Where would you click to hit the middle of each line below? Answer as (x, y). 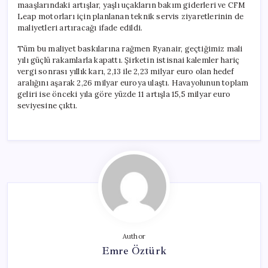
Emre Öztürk (134, 250)
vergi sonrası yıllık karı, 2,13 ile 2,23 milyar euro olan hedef (126, 71)
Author (134, 236)
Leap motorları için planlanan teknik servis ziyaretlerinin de (131, 16)
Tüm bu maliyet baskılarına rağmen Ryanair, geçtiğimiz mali (130, 48)
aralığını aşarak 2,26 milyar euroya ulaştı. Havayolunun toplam (133, 83)
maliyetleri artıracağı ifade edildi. (80, 28)
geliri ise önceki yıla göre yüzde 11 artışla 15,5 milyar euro (124, 94)
